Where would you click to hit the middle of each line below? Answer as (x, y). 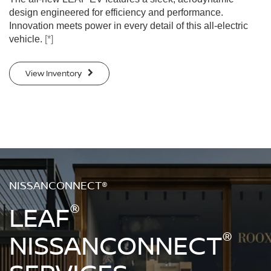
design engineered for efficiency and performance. (116, 12)
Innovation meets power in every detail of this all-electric (129, 25)
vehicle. (27, 39)
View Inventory (54, 73)
